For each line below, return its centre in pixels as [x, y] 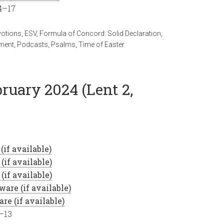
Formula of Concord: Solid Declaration [100, 33]
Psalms [63, 44]
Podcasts [32, 44]
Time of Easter [101, 44]
